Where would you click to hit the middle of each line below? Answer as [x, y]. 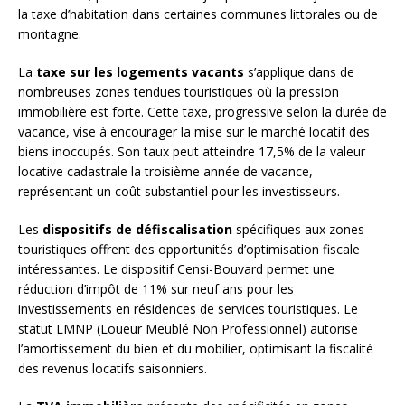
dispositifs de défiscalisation [137, 230]
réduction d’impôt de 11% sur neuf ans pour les [156, 289]
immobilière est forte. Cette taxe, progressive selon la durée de [202, 112]
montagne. [50, 34]
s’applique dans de [299, 72]
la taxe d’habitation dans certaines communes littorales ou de [198, 14]
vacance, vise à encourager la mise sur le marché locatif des [194, 132]
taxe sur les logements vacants [140, 72]
